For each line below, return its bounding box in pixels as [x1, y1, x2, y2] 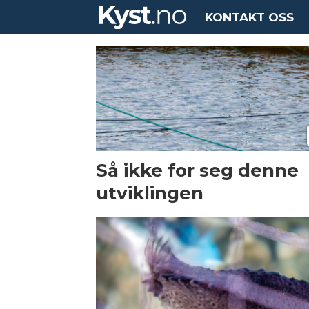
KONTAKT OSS [205, 10, 295, 24]
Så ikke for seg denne [96, 159, 299, 181]
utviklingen [96, 181, 204, 204]
